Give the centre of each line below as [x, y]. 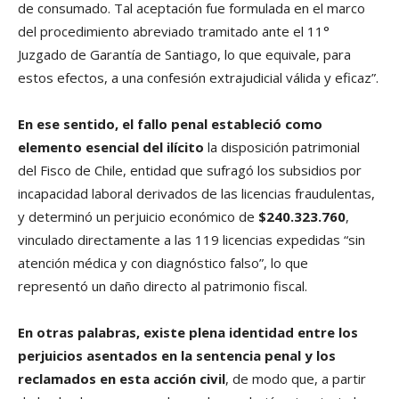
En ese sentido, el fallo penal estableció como [170, 124]
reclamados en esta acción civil [122, 379]
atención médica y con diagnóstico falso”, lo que [163, 263]
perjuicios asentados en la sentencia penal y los [177, 356]
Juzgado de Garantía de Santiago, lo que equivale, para [184, 55]
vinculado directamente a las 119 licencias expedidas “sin [191, 240]
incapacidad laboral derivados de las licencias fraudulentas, [196, 194]
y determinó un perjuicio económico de [138, 217]
